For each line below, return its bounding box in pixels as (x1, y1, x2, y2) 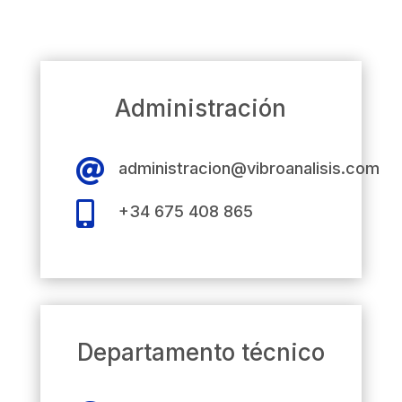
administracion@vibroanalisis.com (118, 159, 380, 178)
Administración (115, 94, 287, 122)
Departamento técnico (76, 338, 325, 366)
